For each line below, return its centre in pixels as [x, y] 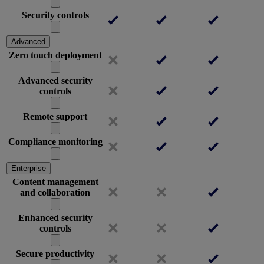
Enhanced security [55, 217]
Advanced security [55, 80]
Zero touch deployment [55, 55]
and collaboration [55, 192]
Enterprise [29, 168]
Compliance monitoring [55, 141]
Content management [55, 181]
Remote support [55, 116]
